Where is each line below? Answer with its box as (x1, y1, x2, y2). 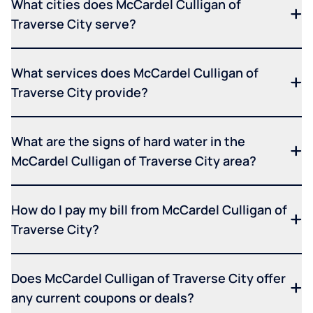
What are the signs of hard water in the (11, 132, 245, 150)
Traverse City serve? (11, 15, 136, 32)
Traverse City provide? (11, 83, 148, 101)
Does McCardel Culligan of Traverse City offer (11, 269, 286, 286)
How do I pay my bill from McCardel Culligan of (11, 201, 287, 218)
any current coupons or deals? (11, 289, 194, 306)
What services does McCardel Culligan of (11, 64, 259, 81)
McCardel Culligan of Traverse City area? (11, 152, 256, 169)
